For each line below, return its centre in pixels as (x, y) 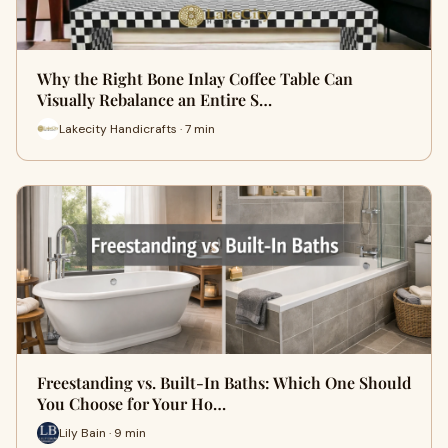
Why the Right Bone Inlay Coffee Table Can (195, 78)
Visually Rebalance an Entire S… (154, 99)
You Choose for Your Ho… (131, 403)
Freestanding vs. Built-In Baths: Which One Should (224, 382)
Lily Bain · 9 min (102, 432)
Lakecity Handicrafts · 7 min (137, 128)
